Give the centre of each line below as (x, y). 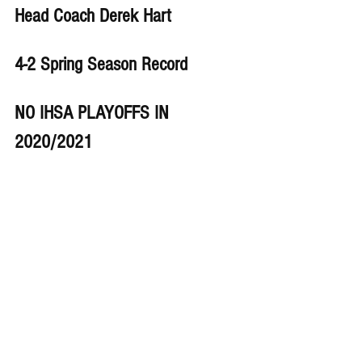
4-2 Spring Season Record (103, 64)
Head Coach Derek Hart (93, 15)
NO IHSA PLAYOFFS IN (94, 112)
